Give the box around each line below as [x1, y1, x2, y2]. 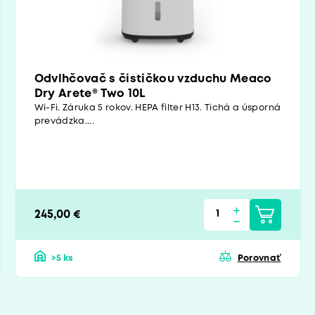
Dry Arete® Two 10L [34, 89, 146, 100]
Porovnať [237, 255, 281, 263]
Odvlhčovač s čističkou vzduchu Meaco [34, 74, 272, 85]
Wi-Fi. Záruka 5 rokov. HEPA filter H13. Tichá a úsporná [34, 104, 281, 112]
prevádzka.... [34, 117, 94, 126]
